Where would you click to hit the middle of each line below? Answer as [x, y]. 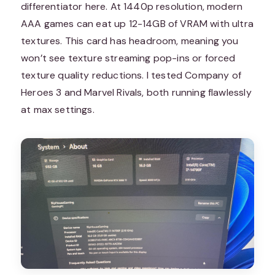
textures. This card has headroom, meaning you [130, 41]
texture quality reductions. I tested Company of [131, 75]
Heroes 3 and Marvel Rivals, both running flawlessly [136, 92]
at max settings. [58, 109]
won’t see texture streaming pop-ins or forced [128, 58]
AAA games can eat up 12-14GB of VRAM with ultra [137, 23]
